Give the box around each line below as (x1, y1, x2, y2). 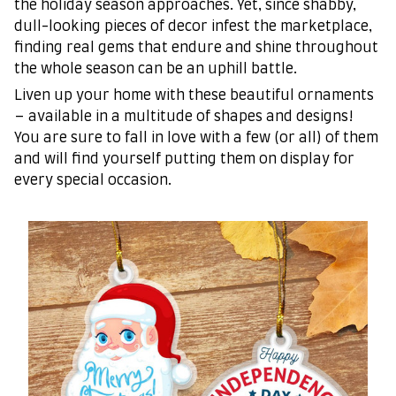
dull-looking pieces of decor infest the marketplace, (14, 19, 372, 34)
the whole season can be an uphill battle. (14, 61, 297, 76)
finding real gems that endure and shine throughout (14, 40, 378, 55)
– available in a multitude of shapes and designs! (14, 110, 354, 125)
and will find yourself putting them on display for (14, 152, 354, 167)
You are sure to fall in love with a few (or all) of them (14, 131, 378, 146)
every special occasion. (14, 173, 171, 188)
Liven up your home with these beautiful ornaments (14, 88, 374, 103)
